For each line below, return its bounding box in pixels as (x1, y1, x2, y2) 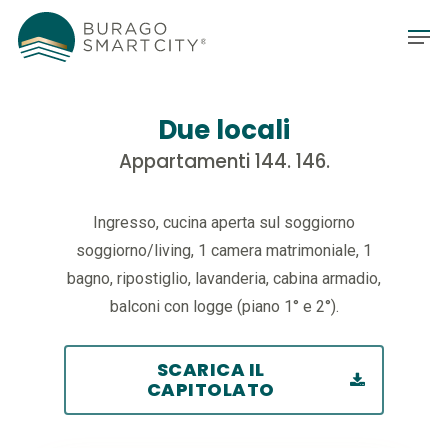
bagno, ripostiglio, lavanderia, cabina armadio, (67, 269, 381, 288)
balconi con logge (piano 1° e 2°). (109, 297, 339, 316)
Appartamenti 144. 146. (118, 148, 330, 175)
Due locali (158, 112, 290, 148)
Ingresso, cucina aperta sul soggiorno (93, 213, 355, 232)
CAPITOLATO (146, 377, 275, 402)
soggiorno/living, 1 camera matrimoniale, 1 (76, 241, 372, 260)
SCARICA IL (156, 357, 265, 382)
